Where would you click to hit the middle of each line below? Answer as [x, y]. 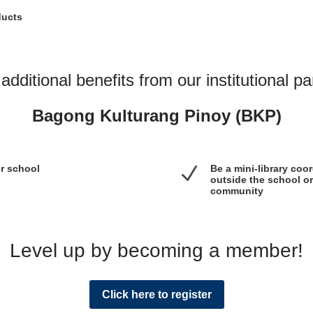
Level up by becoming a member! [156, 250]
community [236, 191]
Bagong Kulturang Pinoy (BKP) [156, 116]
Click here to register [156, 295]
